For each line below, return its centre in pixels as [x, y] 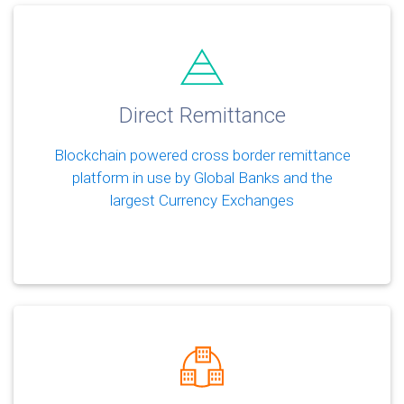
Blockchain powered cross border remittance [202, 155]
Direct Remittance [202, 115]
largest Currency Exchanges [202, 200]
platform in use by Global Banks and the [202, 177]
